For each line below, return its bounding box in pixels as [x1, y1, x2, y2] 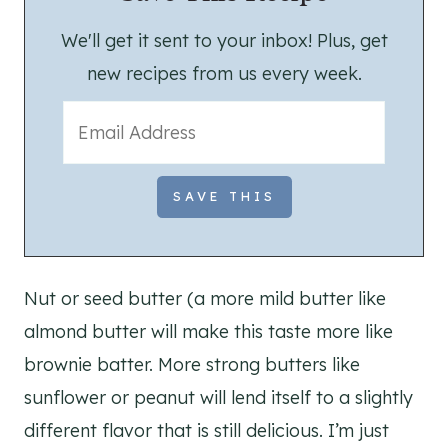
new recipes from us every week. [86, 61, 362, 85]
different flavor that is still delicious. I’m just [24, 418, 389, 442]
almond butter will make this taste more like [24, 319, 393, 343]
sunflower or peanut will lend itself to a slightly [24, 385, 413, 409]
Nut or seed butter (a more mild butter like [24, 286, 386, 310]
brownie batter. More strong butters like [24, 352, 360, 376]
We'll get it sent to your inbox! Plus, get [60, 28, 388, 52]
